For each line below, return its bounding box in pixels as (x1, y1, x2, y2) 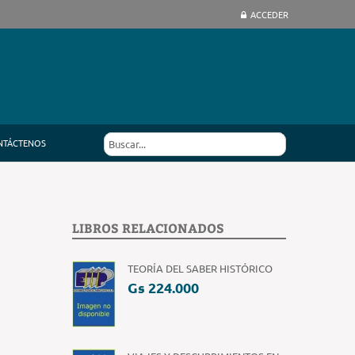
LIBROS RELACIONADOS (72, 219, 224, 236)
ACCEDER (250, 8, 288, 21)
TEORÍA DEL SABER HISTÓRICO (128, 261, 273, 275)
